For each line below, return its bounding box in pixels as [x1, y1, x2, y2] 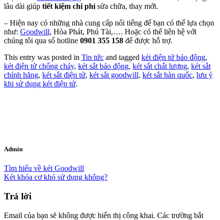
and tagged [104, 53, 141, 61]
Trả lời [4, 191, 31, 201]
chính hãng [4, 70, 38, 79]
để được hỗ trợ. [123, 36, 172, 45]
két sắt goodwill [89, 70, 138, 79]
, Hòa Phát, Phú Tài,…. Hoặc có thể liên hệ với [50, 27, 196, 36]
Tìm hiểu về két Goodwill [4, 164, 84, 173]
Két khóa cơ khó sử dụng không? [4, 173, 108, 182]
